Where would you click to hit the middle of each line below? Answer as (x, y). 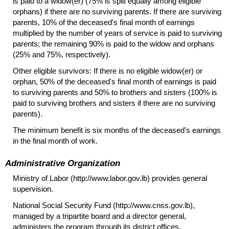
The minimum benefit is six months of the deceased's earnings (117, 130)
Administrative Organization (63, 163)
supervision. (33, 189)
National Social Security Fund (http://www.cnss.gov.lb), (104, 205)
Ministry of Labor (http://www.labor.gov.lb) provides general (110, 178)
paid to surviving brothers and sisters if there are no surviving (114, 103)
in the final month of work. (55, 141)
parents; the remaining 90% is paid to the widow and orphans (113, 43)
